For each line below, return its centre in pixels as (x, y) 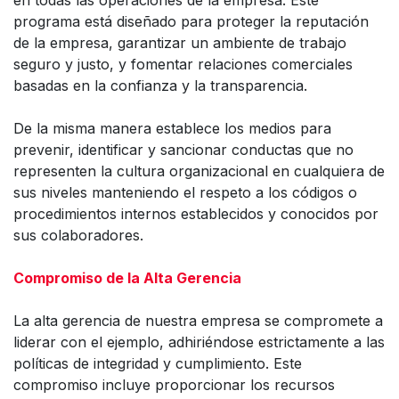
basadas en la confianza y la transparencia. (160, 85)
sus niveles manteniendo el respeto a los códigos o (185, 192)
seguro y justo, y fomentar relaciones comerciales (183, 64)
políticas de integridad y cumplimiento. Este (158, 363)
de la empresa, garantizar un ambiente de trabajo (180, 42)
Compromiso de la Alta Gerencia (127, 277)
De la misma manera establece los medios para (172, 128)
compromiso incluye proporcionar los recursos (174, 384)
